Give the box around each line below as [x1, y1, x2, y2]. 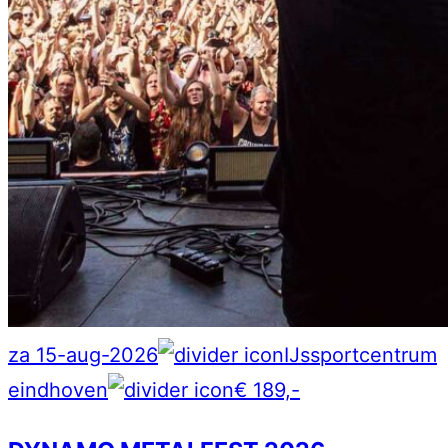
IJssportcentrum [284, 342, 437, 367]
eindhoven [8, 377, 108, 402]
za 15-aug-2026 [8, 342, 158, 367]
